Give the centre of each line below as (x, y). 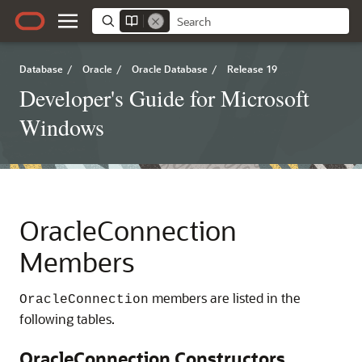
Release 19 (252, 69)
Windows (62, 127)
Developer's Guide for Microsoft (164, 98)
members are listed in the (225, 298)
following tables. (67, 319)
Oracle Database (170, 69)
